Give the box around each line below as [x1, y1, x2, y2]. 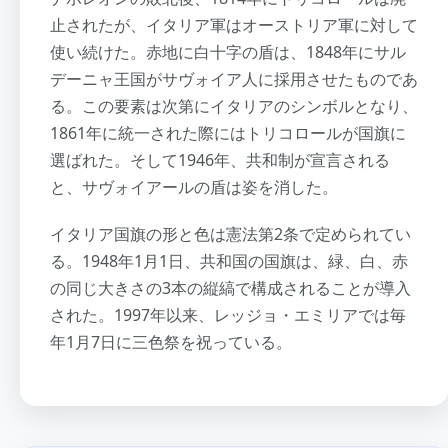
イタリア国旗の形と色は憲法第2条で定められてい [50, 223, 411, 246]
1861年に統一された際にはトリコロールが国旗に [50, 122, 406, 145]
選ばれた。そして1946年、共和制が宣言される [50, 149, 390, 172]
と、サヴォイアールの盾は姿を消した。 [50, 176, 338, 199]
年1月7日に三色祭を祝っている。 [50, 331, 292, 354]
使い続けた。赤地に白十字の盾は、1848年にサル [50, 41, 406, 64]
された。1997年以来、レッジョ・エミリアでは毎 [50, 304, 406, 327]
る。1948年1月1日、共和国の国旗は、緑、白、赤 [50, 250, 408, 273]
